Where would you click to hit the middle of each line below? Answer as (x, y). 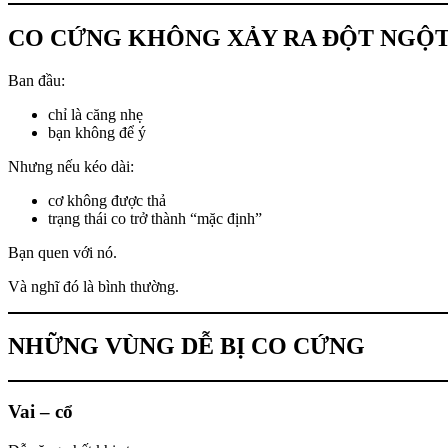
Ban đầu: (36, 80)
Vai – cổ (40, 412)
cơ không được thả (107, 200)
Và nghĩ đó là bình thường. (93, 286)
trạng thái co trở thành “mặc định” (155, 218)
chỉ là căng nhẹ (95, 114)
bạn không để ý (97, 132)
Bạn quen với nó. (62, 252)
